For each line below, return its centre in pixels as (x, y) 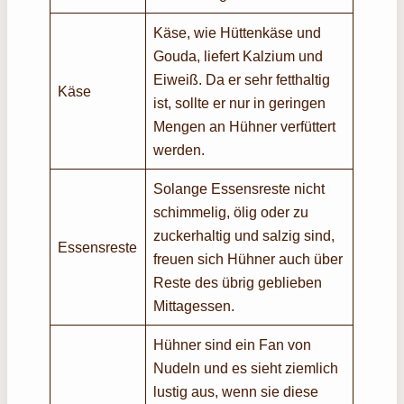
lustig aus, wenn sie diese (236, 391)
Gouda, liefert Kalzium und (239, 55)
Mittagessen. (196, 305)
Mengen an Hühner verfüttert (245, 126)
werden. (179, 149)
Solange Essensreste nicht (239, 188)
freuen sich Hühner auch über (248, 258)
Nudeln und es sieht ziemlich (246, 367)
